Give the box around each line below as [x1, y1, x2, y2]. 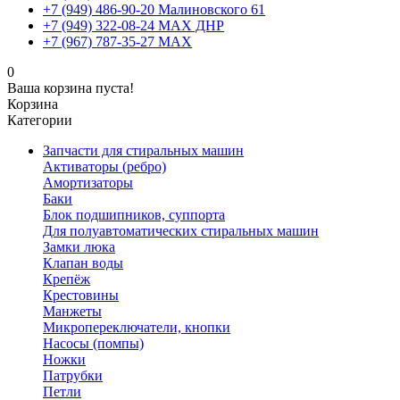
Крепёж [43, 271, 90, 287]
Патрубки [43, 368, 103, 383]
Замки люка [43, 239, 115, 254]
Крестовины [43, 287, 119, 303]
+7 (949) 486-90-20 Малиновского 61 [43, 2, 265, 17]
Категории [7, 112, 72, 128]
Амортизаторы [43, 175, 133, 190]
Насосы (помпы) [43, 336, 144, 351]
